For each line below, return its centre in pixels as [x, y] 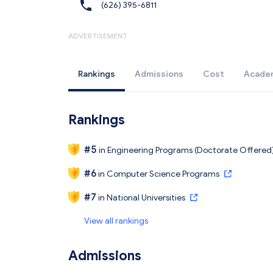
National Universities [145, 198]
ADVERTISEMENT [98, 36]
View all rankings [116, 221]
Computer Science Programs [162, 174]
